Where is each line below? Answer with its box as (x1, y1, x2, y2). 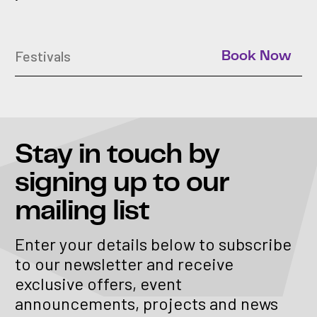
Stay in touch (15, 140, 188, 169)
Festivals (15, 47, 71, 65)
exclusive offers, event (15, 273, 182, 294)
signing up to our (15, 168, 229, 197)
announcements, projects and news (15, 293, 278, 314)
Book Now (221, 49, 291, 64)
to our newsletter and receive (15, 253, 234, 275)
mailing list (15, 197, 149, 226)
